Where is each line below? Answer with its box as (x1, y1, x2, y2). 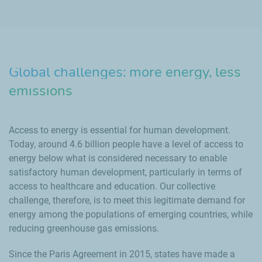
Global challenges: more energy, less (9, 63, 241, 81)
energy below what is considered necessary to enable (9, 153, 227, 164)
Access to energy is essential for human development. (9, 125, 230, 136)
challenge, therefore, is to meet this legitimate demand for (9, 195, 245, 206)
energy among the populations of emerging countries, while (9, 209, 253, 220)
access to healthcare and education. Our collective (9, 181, 215, 192)
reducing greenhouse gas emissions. (9, 223, 159, 234)
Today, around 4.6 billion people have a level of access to (9, 139, 243, 150)
